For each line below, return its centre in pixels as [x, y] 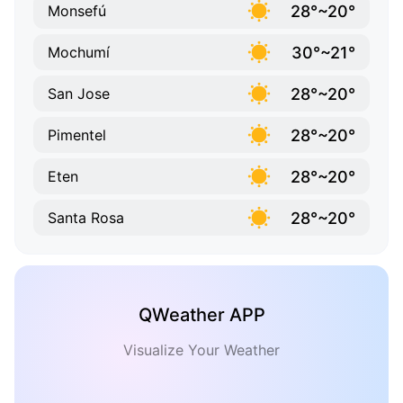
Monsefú [77, 11]
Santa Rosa [86, 218]
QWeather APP [201, 315]
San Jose [79, 94]
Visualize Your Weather [201, 350]
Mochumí [79, 53]
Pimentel [77, 135]
